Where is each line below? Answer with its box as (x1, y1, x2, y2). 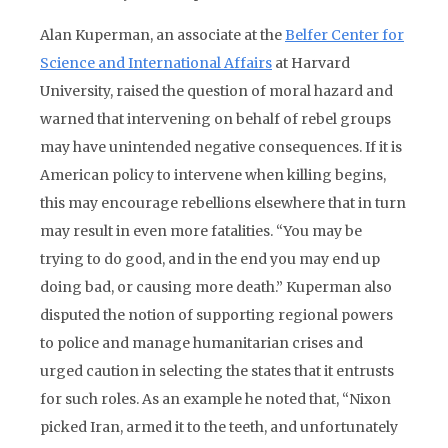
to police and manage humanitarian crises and (40, 334, 363, 352)
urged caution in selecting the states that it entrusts (40, 362, 394, 380)
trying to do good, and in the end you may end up (40, 250, 380, 268)
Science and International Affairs (40, 54, 272, 72)
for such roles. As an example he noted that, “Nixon (40, 390, 391, 408)
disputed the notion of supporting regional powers (40, 306, 393, 324)
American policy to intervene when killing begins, (40, 166, 386, 184)
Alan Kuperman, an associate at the (40, 26, 285, 44)
